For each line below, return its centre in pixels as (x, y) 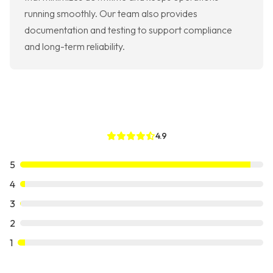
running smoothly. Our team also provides (111, 14)
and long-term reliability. (75, 47)
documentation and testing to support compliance (128, 30)
